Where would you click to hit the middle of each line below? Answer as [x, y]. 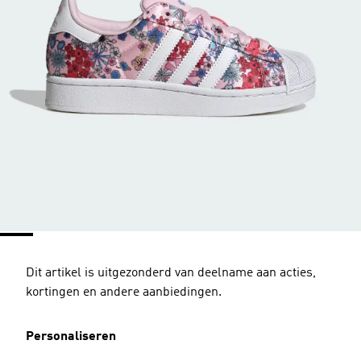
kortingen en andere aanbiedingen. [124, 293]
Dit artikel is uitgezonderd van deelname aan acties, [171, 273]
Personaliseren [71, 337]
